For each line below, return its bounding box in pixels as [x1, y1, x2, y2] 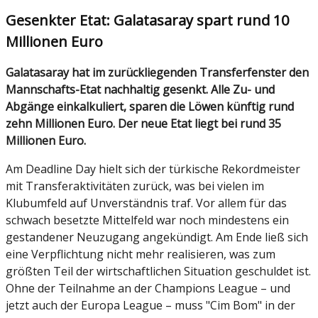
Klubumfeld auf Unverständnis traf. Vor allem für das [6, 195, 287, 212]
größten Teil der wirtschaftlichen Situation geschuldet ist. [6, 263, 311, 280]
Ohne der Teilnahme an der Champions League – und [6, 280, 290, 297]
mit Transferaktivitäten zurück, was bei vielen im [6, 178, 264, 194]
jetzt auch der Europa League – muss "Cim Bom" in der [6, 297, 295, 314]
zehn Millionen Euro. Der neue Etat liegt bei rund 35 [6, 116, 281, 132]
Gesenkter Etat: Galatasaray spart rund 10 [6, 10, 289, 30]
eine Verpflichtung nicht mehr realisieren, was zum [6, 246, 275, 263]
